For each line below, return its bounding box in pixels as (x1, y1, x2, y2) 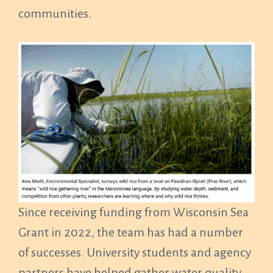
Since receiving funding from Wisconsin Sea (18, 205, 249, 219)
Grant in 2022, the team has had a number (18, 225, 243, 239)
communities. (18, 7, 91, 20)
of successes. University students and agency (18, 246, 251, 259)
